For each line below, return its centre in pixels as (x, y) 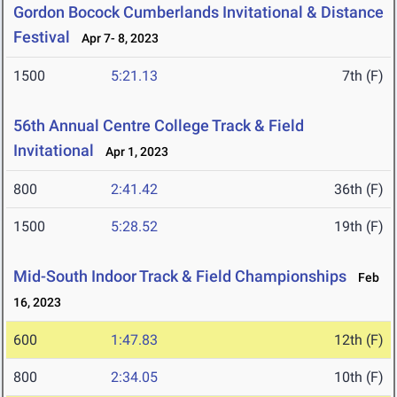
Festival (42, 37)
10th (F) (359, 378)
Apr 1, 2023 (133, 152)
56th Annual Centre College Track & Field (159, 126)
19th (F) (359, 227)
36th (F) (359, 190)
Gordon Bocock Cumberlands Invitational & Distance (198, 12)
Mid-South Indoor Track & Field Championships (180, 276)
